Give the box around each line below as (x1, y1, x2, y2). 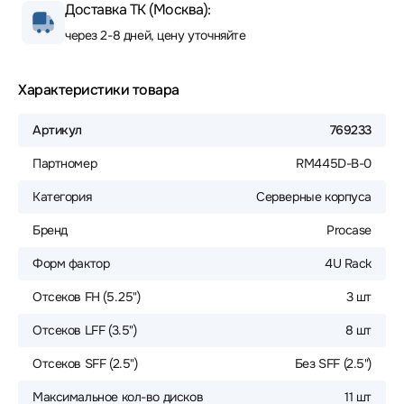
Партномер (32, 155, 97, 171)
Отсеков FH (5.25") (32, 289, 141, 305)
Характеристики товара (18, 80, 179, 99)
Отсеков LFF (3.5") (32, 322, 137, 338)
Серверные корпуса (256, 188, 372, 205)
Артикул (32, 122, 83, 138)
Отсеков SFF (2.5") (32, 355, 138, 372)
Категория (32, 188, 92, 205)
